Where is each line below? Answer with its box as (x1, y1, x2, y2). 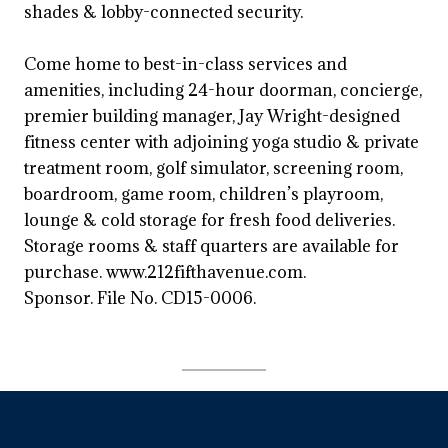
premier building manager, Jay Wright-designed (24, 105, 400, 128)
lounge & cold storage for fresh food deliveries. (24, 209, 395, 232)
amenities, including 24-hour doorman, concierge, (24, 79, 422, 102)
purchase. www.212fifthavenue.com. (24, 261, 306, 284)
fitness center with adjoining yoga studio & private (24, 131, 419, 154)
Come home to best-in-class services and (24, 53, 347, 76)
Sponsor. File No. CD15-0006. (24, 287, 256, 310)
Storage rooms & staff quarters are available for (24, 235, 399, 258)
